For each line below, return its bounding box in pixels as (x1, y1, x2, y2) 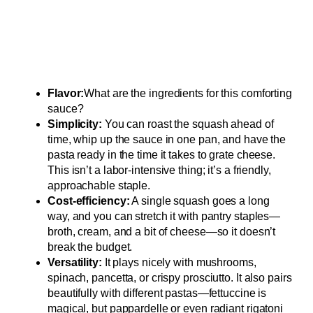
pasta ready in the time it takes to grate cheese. (48, 149, 276, 161)
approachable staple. (48, 180, 150, 192)
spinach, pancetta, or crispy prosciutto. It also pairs (48, 272, 292, 284)
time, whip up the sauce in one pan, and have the (48, 133, 286, 146)
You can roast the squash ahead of (101, 118, 274, 131)
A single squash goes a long (129, 195, 270, 208)
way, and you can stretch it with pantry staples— (48, 210, 281, 223)
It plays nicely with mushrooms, (101, 256, 256, 269)
